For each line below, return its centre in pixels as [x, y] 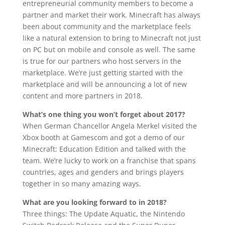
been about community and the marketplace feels [106, 26]
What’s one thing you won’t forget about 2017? [104, 114]
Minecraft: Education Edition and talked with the [104, 149]
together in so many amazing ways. [82, 183]
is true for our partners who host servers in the [102, 61]
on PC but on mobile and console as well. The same [109, 49]
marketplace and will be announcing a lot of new [104, 84]
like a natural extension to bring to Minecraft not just [111, 38]
